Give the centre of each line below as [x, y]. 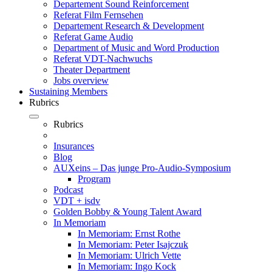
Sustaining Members [68, 92]
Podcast [68, 190]
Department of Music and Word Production [136, 48]
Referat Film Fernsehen [98, 15]
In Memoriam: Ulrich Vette [129, 256]
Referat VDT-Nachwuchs [103, 59]
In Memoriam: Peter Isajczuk [133, 245]
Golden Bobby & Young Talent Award [127, 212]
